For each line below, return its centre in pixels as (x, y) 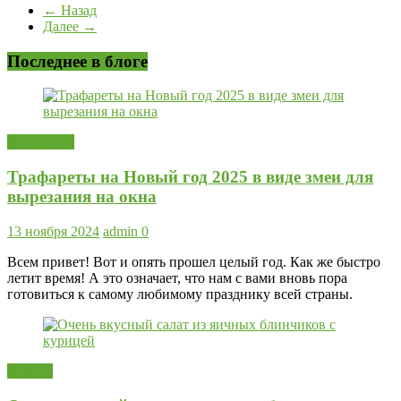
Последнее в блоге (77, 61)
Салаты (30, 371)
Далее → (70, 26)
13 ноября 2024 (53, 231)
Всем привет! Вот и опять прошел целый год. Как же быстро (194, 261)
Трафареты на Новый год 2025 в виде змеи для (190, 177)
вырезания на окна (82, 197)
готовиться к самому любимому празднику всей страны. (180, 294)
